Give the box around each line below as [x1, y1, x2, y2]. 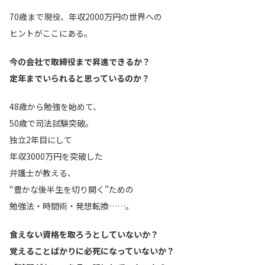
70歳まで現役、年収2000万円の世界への [9, 11, 162, 22]
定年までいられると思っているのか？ [9, 72, 150, 84]
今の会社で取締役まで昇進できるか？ [9, 56, 150, 67]
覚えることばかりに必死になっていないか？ [9, 245, 174, 257]
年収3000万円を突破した [9, 150, 103, 162]
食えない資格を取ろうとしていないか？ [9, 228, 159, 240]
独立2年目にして [9, 134, 72, 146]
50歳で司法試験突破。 [9, 117, 93, 129]
